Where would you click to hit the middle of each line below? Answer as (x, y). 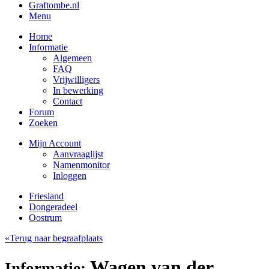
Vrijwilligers (76, 79)
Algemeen (72, 58)
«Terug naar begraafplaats (54, 238)
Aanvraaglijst (78, 154)
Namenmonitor (81, 165)
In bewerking (78, 90)
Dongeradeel (53, 207)
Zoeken (43, 122)
